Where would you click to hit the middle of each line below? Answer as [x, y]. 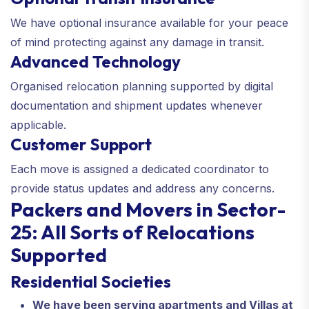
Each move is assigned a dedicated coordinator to [140, 169]
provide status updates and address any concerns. [142, 188]
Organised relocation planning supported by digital [142, 86]
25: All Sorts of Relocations [132, 232]
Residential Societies [91, 281]
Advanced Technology [96, 61]
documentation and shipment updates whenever [137, 105]
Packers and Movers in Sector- [148, 209]
